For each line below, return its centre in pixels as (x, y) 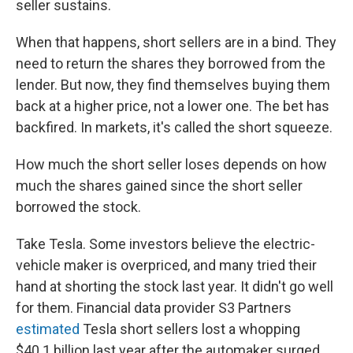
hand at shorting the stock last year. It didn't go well (175, 287)
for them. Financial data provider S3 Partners (154, 308)
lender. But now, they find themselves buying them (173, 85)
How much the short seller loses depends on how (171, 165)
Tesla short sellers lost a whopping (190, 329)
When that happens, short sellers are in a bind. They (176, 43)
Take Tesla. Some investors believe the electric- (165, 244)
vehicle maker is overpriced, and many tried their (166, 266)
